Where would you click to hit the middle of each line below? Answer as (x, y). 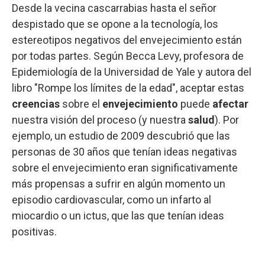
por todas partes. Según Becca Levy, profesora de (128, 56)
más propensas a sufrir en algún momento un (119, 183)
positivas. (34, 231)
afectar (230, 104)
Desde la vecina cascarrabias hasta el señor (114, 8)
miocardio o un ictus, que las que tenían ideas (118, 215)
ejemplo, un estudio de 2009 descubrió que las (121, 135)
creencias (37, 104)
